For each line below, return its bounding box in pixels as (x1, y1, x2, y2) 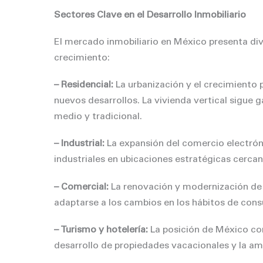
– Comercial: (54, 182, 109, 192)
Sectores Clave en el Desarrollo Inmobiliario (54, 10, 246, 20)
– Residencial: (54, 80, 113, 90)
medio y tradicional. (54, 112, 142, 122)
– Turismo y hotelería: (54, 225, 148, 235)
